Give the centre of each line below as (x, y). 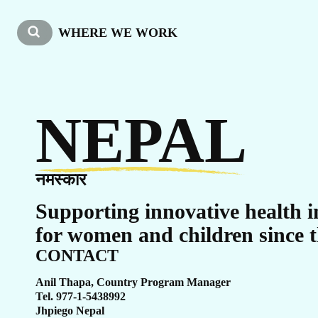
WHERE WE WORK (118, 32)
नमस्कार (61, 180)
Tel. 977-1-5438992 (81, 296)
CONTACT (77, 256)
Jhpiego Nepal (70, 311)
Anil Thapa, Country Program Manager (133, 282)
